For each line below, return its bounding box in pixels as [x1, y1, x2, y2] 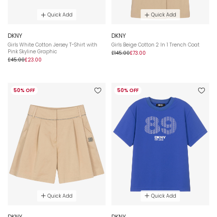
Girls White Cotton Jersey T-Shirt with [8, 41, 97, 49]
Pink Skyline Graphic [8, 48, 57, 56]
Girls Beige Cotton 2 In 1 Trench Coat [111, 41, 200, 49]
